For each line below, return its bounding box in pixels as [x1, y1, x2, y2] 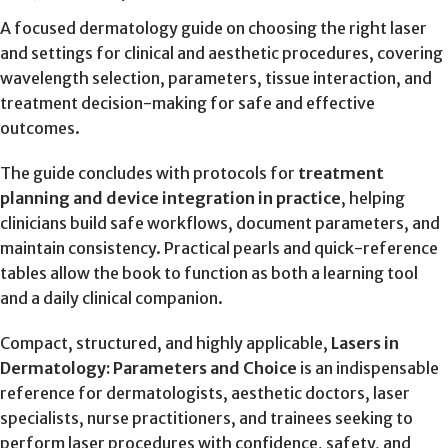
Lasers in [331, 332, 399, 353]
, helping [341, 187, 405, 208]
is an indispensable [297, 357, 439, 378]
